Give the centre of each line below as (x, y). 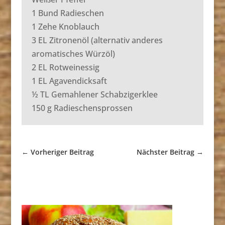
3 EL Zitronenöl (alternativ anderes (97, 40)
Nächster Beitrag (166, 152)
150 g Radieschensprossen (82, 108)
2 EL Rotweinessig (65, 68)
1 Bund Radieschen (68, 13)
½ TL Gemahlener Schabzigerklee (94, 95)
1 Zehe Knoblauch (65, 27)
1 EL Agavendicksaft (69, 81)
